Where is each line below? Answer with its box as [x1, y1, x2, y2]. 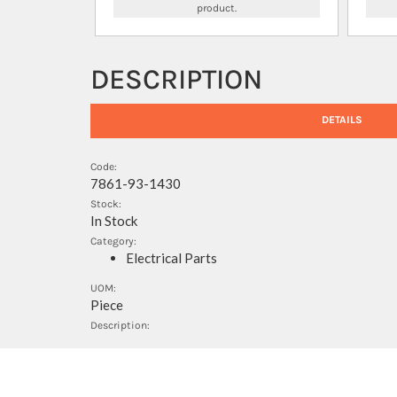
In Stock [90, 213, 137, 229]
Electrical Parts [126, 250, 217, 266]
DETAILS [321, 113, 362, 126]
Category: [90, 235, 136, 247]
